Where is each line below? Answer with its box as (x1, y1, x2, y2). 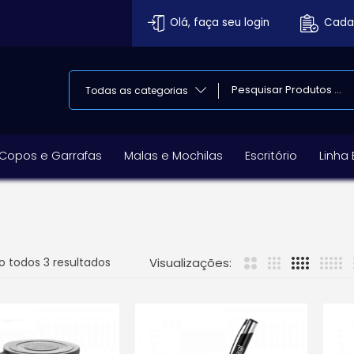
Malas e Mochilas (124, 148, 223, 164)
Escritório (245, 148, 297, 164)
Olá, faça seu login (169, 15, 269, 30)
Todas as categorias (85, 83, 188, 97)
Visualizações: (149, 254, 232, 271)
